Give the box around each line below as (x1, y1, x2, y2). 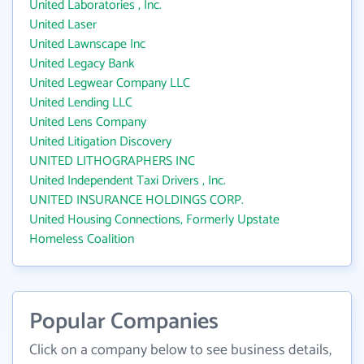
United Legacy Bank (29, 53, 135, 75)
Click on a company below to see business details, (29, 338, 331, 362)
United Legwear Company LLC (29, 72, 190, 94)
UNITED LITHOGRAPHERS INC (29, 150, 195, 172)
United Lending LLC (29, 92, 132, 114)
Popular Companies (29, 303, 219, 340)
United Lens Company (29, 111, 146, 133)
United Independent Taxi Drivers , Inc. (29, 170, 226, 192)
